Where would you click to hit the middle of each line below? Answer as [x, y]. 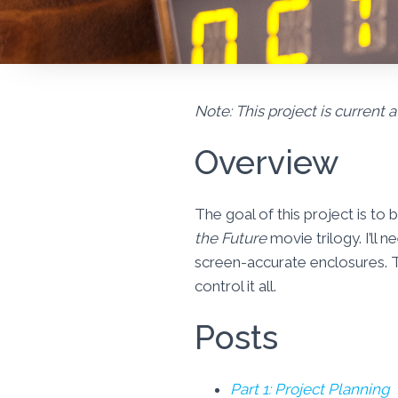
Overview [267, 163]
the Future [231, 238]
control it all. [235, 286]
